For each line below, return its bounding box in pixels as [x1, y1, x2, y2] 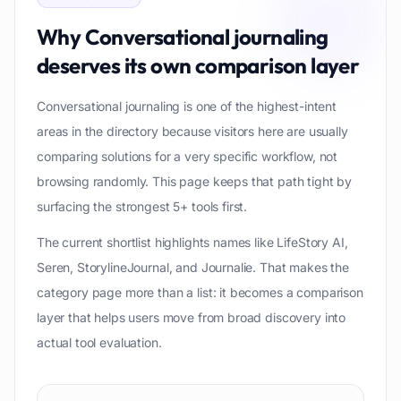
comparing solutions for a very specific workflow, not [37, 149, 338, 164]
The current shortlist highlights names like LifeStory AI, [37, 235, 348, 250]
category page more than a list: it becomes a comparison [37, 285, 363, 300]
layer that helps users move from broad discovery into [37, 310, 346, 325]
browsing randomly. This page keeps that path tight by [37, 174, 353, 189]
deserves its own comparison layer [37, 52, 360, 79]
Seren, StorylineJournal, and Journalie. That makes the [37, 260, 349, 275]
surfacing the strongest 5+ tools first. [37, 199, 248, 214]
